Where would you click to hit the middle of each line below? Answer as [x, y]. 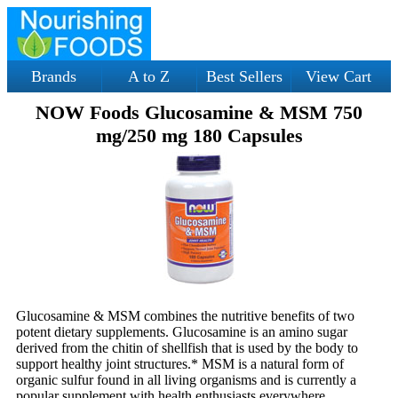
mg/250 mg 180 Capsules [199, 135]
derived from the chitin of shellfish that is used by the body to [187, 348]
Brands [54, 76]
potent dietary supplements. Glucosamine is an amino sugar [182, 332]
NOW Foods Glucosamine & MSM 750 [199, 112]
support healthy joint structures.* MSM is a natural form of [180, 364]
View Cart [339, 76]
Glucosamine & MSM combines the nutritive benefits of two [185, 316]
